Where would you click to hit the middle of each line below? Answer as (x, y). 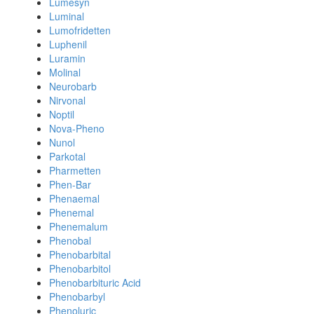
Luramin (67, 58)
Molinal (65, 72)
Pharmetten (75, 170)
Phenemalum (78, 226)
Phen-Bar (70, 184)
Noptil (62, 114)
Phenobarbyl (77, 296)
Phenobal (70, 240)
